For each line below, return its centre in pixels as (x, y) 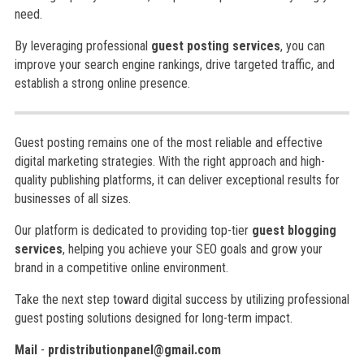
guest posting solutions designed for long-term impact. (153, 318)
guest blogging (294, 230)
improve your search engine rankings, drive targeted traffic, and (174, 65)
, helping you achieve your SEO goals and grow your (192, 249)
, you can (302, 46)
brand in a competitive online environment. (121, 268)
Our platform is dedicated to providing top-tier (133, 230)
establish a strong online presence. (102, 83)
